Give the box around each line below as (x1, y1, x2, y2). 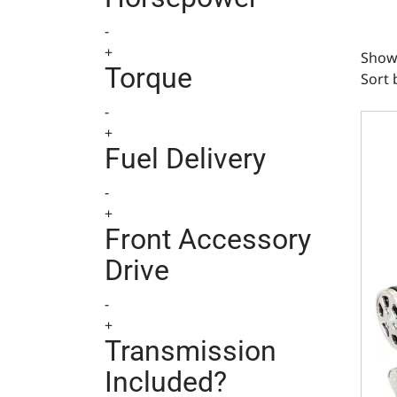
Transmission (105, 334, 276, 368)
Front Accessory (105, 222, 311, 256)
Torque (105, 61, 192, 95)
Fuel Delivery (105, 142, 266, 175)
